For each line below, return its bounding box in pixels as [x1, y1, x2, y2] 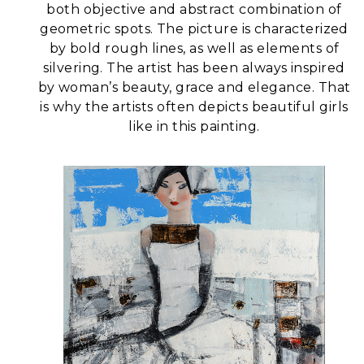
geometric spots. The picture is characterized [40, 20, 349, 37]
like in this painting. [128, 118, 260, 134]
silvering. [43, 59, 103, 76]
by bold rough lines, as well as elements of [49, 40, 340, 56]
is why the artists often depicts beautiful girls [40, 98, 349, 115]
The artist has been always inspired [106, 59, 345, 76]
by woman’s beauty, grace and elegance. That [37, 79, 351, 95]
